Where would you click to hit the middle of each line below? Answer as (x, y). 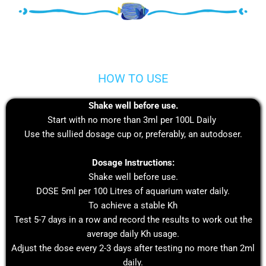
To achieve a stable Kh (133, 205)
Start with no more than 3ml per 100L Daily (133, 120)
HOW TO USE (133, 78)
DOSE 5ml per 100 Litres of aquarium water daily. (133, 191)
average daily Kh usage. (133, 234)
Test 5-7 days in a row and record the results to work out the (133, 219)
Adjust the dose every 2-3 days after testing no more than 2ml (133, 248)
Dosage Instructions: (133, 162)
